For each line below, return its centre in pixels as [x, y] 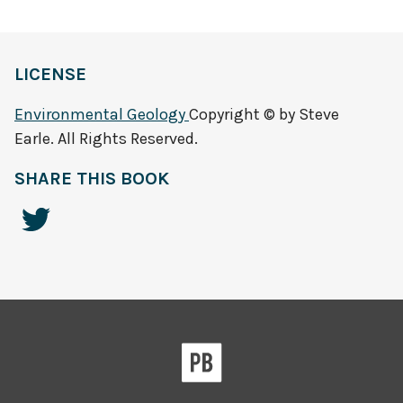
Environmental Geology [102, 115]
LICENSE [50, 75]
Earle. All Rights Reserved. [106, 139]
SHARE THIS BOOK [92, 179]
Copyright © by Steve [264, 115]
